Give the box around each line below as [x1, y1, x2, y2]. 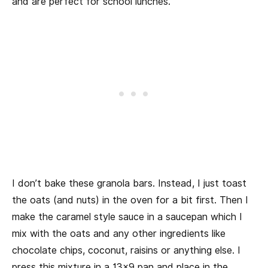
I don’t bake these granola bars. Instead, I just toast [12, 178, 246, 190]
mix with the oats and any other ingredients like [12, 228, 226, 240]
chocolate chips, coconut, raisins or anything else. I [12, 245, 240, 257]
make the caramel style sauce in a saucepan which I [12, 211, 242, 223]
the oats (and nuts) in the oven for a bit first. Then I [12, 194, 248, 206]
